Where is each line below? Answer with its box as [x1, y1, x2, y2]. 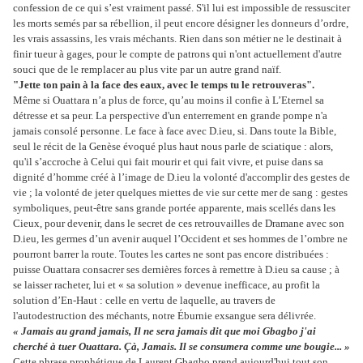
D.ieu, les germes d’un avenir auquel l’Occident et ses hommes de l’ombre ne [13, 233, 348, 246]
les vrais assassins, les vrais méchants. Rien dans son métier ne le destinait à [13, 32, 342, 45]
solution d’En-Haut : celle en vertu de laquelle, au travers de [13, 294, 275, 307]
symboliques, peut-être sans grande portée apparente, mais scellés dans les [13, 202, 335, 215]
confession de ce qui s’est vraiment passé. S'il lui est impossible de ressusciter [13, 2, 350, 15]
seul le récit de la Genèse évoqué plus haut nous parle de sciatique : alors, [13, 140, 333, 153]
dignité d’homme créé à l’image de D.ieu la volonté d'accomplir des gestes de [13, 171, 350, 184]
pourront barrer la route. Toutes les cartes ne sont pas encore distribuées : [13, 248, 329, 261]
